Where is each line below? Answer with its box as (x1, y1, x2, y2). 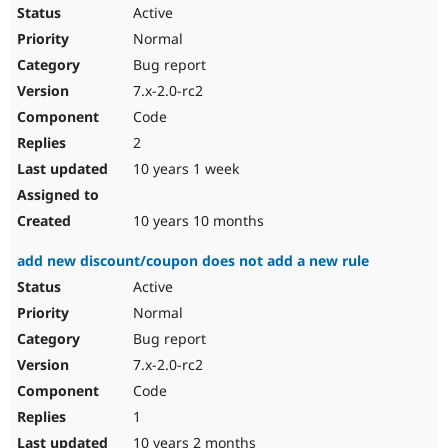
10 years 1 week (129, 159, 239, 179)
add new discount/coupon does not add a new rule (17, 251, 369, 271)
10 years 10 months (129, 211, 264, 231)
